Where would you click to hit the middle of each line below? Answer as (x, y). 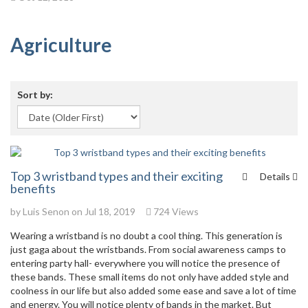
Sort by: (35, 95)
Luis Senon (46, 211)
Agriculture (61, 45)
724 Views (175, 211)
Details (276, 176)
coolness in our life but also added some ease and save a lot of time (153, 290)
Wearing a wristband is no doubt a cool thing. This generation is (146, 235)
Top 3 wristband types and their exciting (117, 176)
